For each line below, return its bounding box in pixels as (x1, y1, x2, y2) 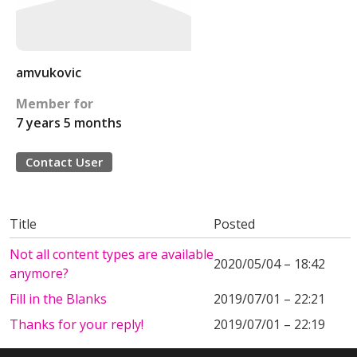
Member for (16, 95, 93, 112)
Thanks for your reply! (10, 316, 143, 333)
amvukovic (16, 64, 81, 81)
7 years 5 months (16, 114, 122, 131)
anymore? (10, 265, 69, 282)
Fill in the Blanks (10, 290, 107, 308)
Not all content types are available (10, 245, 214, 263)
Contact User (25, 154, 103, 170)
